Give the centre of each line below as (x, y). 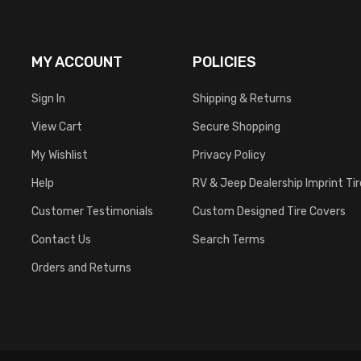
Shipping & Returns (242, 98)
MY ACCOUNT (77, 61)
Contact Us (61, 239)
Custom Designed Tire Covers (269, 211)
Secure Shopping (237, 126)
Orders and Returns (81, 267)
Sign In (48, 98)
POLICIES (224, 61)
